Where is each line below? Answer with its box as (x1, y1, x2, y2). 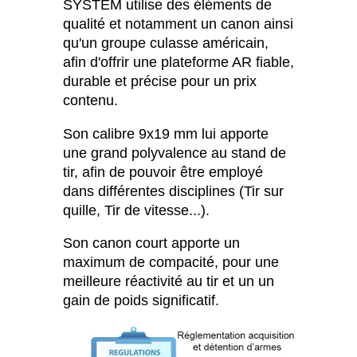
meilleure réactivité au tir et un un (63, 273, 274, 290)
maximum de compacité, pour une (63, 254, 279, 271)
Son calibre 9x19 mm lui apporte (63, 125, 269, 142)
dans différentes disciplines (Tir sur (63, 182, 284, 199)
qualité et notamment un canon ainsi (63, 16, 293, 33)
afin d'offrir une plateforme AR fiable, (63, 54, 294, 71)
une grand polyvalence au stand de (63, 144, 286, 161)
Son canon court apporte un (63, 235, 240, 252)
